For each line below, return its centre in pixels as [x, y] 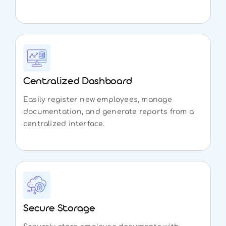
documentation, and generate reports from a [108, 111]
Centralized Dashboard [78, 82]
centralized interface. [64, 124]
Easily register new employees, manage [97, 99]
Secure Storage [59, 209]
